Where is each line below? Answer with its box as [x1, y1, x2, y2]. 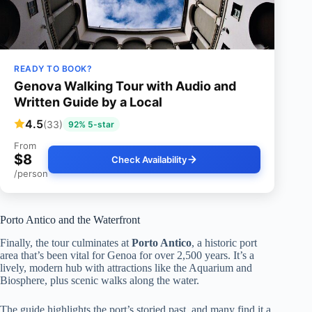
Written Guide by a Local [14, 94, 162, 109]
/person [14, 167, 48, 179]
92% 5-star [68, 118, 114, 130]
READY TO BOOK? [14, 63, 92, 74]
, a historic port [192, 236, 257, 249]
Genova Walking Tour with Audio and [14, 78, 236, 93]
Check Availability [111, 153, 187, 165]
